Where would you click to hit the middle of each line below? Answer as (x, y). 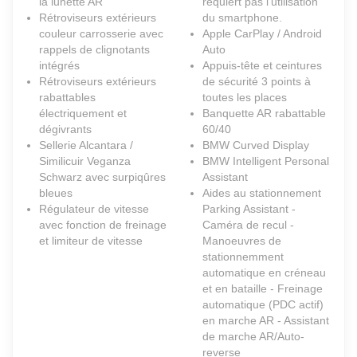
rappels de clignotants (94, 50)
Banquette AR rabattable (264, 114)
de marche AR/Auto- (253, 337)
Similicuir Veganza (85, 161)
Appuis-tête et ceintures (262, 66)
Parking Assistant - (249, 209)
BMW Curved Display (256, 145)
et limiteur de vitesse (91, 241)
